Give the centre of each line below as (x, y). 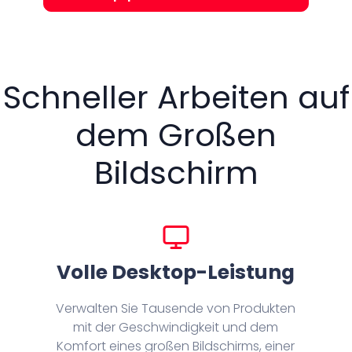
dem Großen (176, 136)
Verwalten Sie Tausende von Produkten (176, 309)
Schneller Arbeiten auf (176, 98)
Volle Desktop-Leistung (176, 273)
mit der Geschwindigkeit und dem (176, 328)
